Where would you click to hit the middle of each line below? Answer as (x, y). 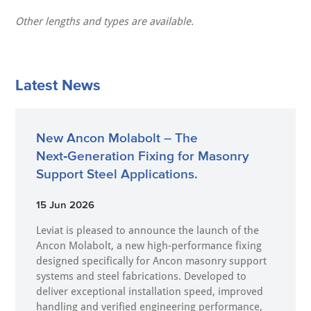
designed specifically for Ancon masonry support (152, 261)
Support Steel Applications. (117, 174)
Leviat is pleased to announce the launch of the (148, 231)
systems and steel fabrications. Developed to (142, 277)
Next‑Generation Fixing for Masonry (143, 156)
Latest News (58, 85)
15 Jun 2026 (66, 205)
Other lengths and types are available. (105, 22)
